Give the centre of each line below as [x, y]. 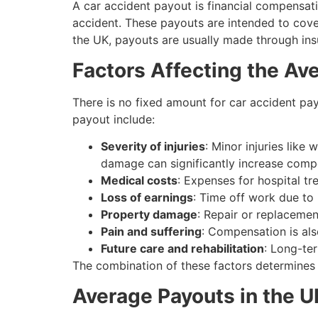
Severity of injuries [153, 147]
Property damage [149, 215]
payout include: [114, 119]
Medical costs [139, 181]
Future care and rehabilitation [182, 249]
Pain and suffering [151, 232]
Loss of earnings [147, 198]
